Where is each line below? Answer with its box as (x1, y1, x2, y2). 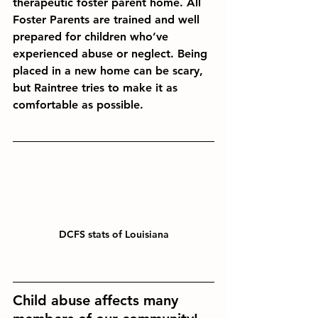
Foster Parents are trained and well (13, 13, 203, 26)
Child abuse (13, 292, 90, 309)
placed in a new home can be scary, (13, 64, 207, 77)
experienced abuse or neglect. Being (13, 47, 211, 60)
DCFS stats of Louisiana (58, 228, 169, 241)
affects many (90, 292, 182, 309)
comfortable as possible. (13, 98, 143, 111)
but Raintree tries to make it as (13, 81, 181, 94)
